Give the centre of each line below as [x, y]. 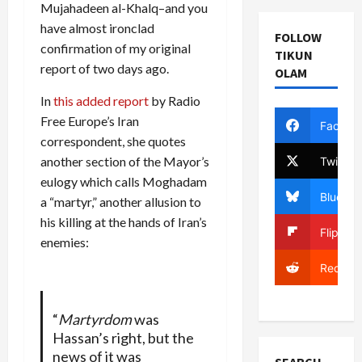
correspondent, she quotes [113, 141]
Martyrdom [95, 320]
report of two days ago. [105, 69]
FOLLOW [298, 37]
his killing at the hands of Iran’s [124, 222]
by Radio [175, 101]
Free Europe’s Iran [90, 121]
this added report [101, 101]
